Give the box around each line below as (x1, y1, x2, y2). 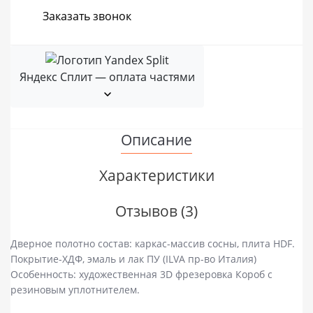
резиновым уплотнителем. (10, 283, 140, 297)
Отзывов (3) (115, 201, 198, 221)
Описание (121, 130, 192, 150)
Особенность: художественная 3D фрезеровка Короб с (10, 268, 272, 282)
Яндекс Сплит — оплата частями (20, 68, 195, 85)
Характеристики (99, 166, 214, 186)
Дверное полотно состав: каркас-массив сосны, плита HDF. (10, 237, 295, 251)
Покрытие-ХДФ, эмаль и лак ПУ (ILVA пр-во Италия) (10, 252, 256, 266)
